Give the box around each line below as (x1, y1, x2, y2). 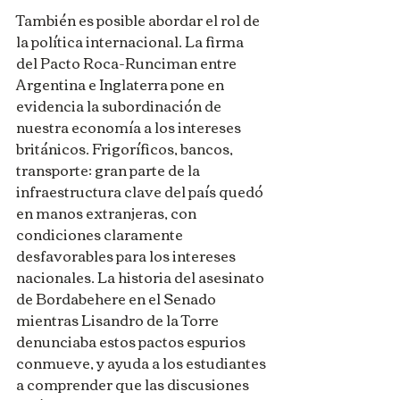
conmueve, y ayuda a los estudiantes (16, 348, 269, 376)
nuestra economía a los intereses (16, 112, 244, 140)
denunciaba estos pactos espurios (16, 327, 248, 354)
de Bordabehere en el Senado (16, 284, 219, 312)
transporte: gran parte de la (16, 155, 203, 183)
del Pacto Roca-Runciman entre (16, 48, 239, 76)
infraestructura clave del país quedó (16, 177, 266, 204)
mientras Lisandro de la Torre (16, 305, 221, 333)
